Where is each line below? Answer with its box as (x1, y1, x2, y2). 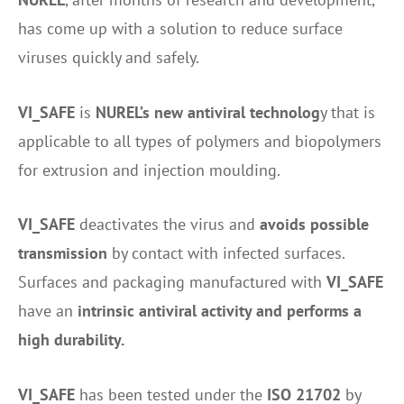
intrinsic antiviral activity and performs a (78, 300, 362, 322)
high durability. (18, 329, 124, 351)
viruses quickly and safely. (18, 47, 199, 69)
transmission (18, 243, 107, 264)
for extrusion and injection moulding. (18, 159, 280, 180)
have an (18, 300, 78, 322)
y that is (320, 101, 375, 123)
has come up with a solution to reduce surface (18, 18, 343, 40)
